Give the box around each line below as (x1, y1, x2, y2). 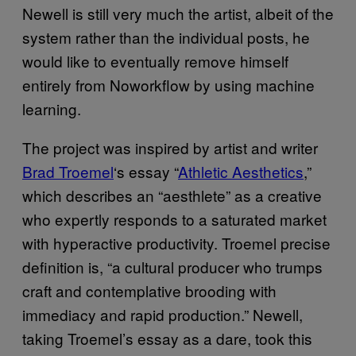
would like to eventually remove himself (22, 49, 288, 72)
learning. (22, 97, 89, 119)
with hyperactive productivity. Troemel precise (22, 231, 331, 253)
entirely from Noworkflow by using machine (22, 73, 315, 95)
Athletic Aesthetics (178, 160, 304, 182)
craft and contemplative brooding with (22, 279, 277, 301)
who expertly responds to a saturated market (22, 207, 327, 230)
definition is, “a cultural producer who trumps (22, 255, 323, 277)
